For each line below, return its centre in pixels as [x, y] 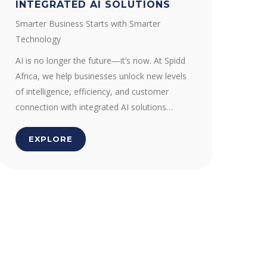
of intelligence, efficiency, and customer [92, 91]
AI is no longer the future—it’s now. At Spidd [100, 60]
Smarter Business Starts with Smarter [88, 24]
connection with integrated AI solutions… [94, 107]
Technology [38, 39]
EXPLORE [51, 139]
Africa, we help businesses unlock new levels [101, 76]
